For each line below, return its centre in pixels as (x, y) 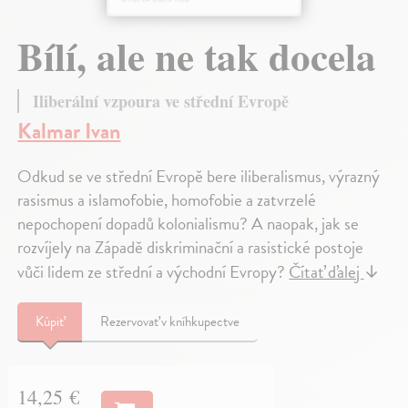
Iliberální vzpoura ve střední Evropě (161, 101)
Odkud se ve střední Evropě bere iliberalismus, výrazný (199, 176)
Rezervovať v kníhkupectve (170, 321)
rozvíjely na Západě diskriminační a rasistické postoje (191, 247)
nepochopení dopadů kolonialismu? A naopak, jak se (189, 223)
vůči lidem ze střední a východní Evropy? (153, 271)
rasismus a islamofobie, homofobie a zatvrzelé (167, 199)
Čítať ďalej (326, 271)
